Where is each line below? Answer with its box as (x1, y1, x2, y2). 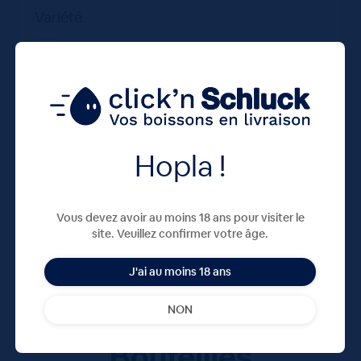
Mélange (64, 42, 110, 56)
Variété (34, 7, 82, 27)
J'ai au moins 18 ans (129, 263, 232, 279)
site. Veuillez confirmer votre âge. (92, 226, 269, 241)
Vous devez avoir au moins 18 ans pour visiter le (56, 210, 305, 225)
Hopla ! (135, 147, 226, 185)
